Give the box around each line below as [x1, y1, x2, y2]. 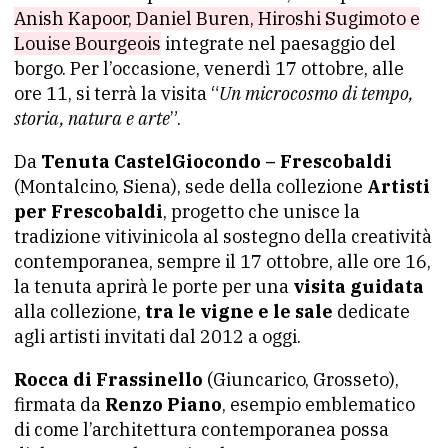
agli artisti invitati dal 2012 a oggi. [14, 325, 301, 349]
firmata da [14, 393, 105, 417]
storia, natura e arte [14, 107, 170, 131]
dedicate [333, 300, 410, 324]
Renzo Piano [105, 393, 222, 417]
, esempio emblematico [222, 393, 415, 417]
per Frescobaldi [14, 200, 163, 224]
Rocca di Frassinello [14, 368, 203, 392]
